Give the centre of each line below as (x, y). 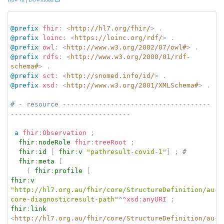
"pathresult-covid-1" (126, 152)
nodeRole (54, 142)
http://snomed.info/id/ (110, 76)
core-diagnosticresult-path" (64, 199)
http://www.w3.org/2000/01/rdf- (130, 57)
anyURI (154, 199)
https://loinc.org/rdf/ (118, 38)
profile (68, 171)
